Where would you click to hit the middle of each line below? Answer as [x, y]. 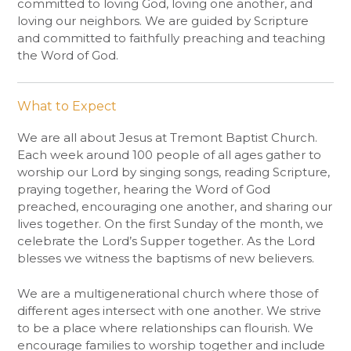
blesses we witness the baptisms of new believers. [166, 259]
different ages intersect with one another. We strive [169, 310]
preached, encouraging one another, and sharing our [175, 207]
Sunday [196, 224]
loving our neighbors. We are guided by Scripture [163, 21]
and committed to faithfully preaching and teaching [171, 38]
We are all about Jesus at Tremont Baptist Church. [167, 138]
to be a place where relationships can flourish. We [165, 327]
